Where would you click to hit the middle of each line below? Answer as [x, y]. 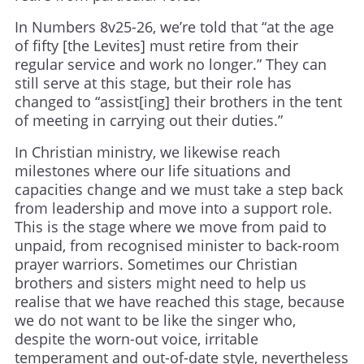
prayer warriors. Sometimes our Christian [156, 264]
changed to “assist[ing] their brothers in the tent [178, 102]
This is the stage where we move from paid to [171, 227]
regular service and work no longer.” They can [171, 65]
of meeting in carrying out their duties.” [149, 121]
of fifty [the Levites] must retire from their [156, 46]
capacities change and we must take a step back [179, 190]
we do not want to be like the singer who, [155, 321]
